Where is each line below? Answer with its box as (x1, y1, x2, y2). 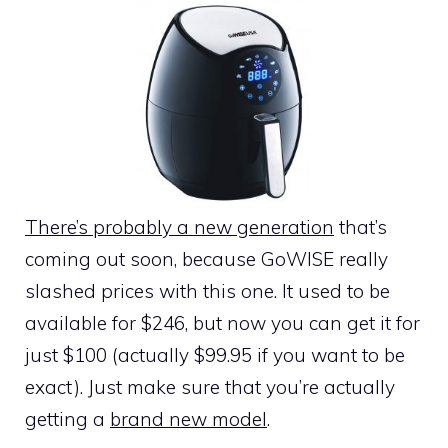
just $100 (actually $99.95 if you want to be (25, 343, 405, 368)
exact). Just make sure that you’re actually (25, 375, 395, 400)
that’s (334, 215, 387, 240)
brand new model (110, 407, 267, 432)
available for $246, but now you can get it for (25, 311, 420, 336)
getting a (25, 407, 110, 432)
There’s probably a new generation (25, 215, 334, 240)
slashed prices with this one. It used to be (25, 279, 390, 304)
